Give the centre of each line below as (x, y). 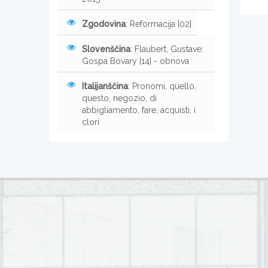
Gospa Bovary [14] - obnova (135, 61)
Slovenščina (106, 49)
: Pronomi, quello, (162, 86)
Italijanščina (105, 86)
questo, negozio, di (119, 98)
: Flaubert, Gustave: (167, 49)
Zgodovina (104, 24)
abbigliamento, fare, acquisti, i (139, 110)
